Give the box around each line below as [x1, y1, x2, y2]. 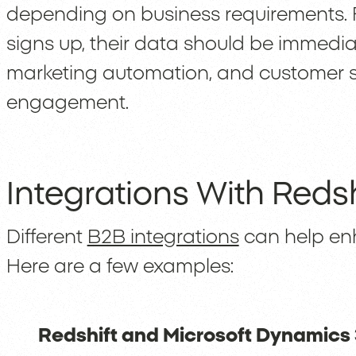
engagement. [6, 94, 129, 114]
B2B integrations [87, 228, 239, 248]
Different [6, 228, 87, 248]
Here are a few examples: [6, 257, 234, 277]
